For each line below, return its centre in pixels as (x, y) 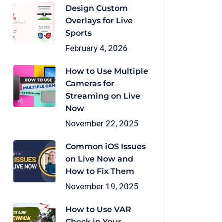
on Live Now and (99, 159)
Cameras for (90, 83)
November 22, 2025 (102, 123)
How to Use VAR (98, 209)
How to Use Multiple (107, 71)
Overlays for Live (99, 21)
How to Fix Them (100, 171)
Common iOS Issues (106, 146)
